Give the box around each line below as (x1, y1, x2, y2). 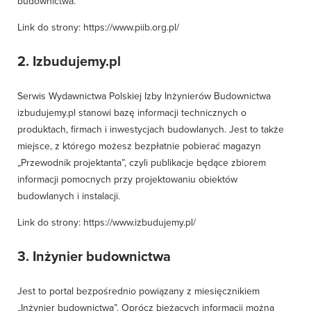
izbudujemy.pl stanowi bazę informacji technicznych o (17, 107, 246, 119)
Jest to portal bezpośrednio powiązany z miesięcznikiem (17, 285, 260, 297)
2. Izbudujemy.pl (17, 53, 121, 70)
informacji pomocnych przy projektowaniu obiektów (17, 174, 237, 185)
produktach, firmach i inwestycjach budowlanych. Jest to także (17, 124, 284, 135)
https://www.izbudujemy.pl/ (83, 217, 196, 228)
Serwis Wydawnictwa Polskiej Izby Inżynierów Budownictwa (17, 90, 271, 102)
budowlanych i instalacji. (17, 190, 120, 202)
